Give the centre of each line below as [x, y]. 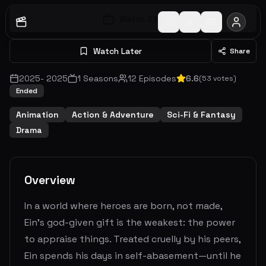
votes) [224, 78]
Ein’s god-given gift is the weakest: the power [130, 222]
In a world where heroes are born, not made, [123, 206]
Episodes [156, 78]
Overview [50, 180]
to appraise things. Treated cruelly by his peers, [132, 239]
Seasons [99, 78]
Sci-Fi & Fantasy [201, 115]
